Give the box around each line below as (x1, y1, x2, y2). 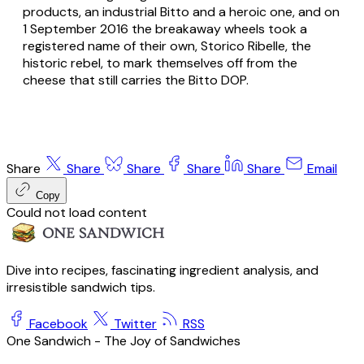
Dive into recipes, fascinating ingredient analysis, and (6, 261, 318, 279)
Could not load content (6, 203, 147, 221)
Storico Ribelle (201, 37, 285, 54)
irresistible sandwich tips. (6, 278, 155, 296)
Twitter (114, 314, 157, 332)
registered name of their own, (23, 37, 201, 54)
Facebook (29, 314, 88, 332)
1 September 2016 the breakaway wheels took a (23, 19, 307, 37)
